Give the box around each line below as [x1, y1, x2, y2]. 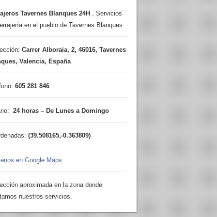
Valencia [19, 58, 45, 65]
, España [45, 58, 71, 65]
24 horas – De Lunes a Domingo [13, 107, 109, 114]
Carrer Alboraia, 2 [22, 46, 75, 53]
